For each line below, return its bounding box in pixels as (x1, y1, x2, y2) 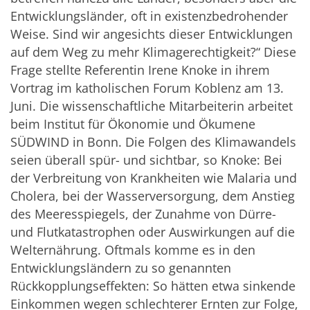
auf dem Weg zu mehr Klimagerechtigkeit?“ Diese (10, 44, 296, 61)
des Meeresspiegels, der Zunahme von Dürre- (10, 206, 276, 223)
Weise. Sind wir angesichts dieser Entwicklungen (10, 26, 293, 43)
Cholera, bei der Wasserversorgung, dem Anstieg (10, 188, 295, 205)
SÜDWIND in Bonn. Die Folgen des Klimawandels (10, 134, 296, 151)
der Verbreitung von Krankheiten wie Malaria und (10, 170, 297, 187)
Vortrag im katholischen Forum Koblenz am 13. (10, 80, 284, 97)
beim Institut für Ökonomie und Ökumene (10, 116, 255, 133)
